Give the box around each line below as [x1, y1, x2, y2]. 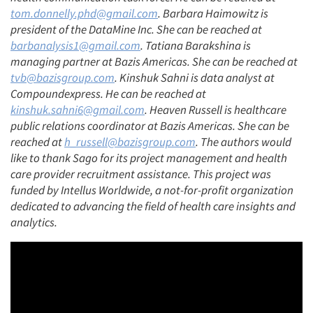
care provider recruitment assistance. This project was [10, 166, 271, 182]
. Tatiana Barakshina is [140, 38, 251, 53]
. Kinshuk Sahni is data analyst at [115, 70, 275, 85]
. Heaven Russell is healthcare [145, 102, 286, 117]
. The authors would [196, 134, 291, 150]
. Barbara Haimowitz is [158, 6, 268, 21]
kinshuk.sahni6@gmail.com [10, 102, 145, 117]
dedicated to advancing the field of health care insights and [10, 198, 296, 214]
